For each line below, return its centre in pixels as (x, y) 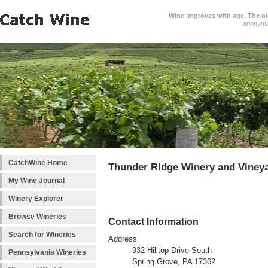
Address (123, 240)
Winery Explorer (36, 199)
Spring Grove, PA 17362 (174, 262)
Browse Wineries (37, 217)
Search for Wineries (42, 234)
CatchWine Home (38, 163)
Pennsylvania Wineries (47, 252)
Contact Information (153, 222)
